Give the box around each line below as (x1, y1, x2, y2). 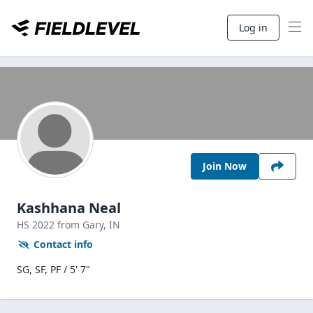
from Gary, (57, 218, 109, 231)
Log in (239, 21, 268, 34)
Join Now (203, 159, 247, 173)
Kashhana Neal (17, 198, 121, 217)
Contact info (34, 238, 93, 251)
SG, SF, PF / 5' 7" (17, 263, 90, 276)
